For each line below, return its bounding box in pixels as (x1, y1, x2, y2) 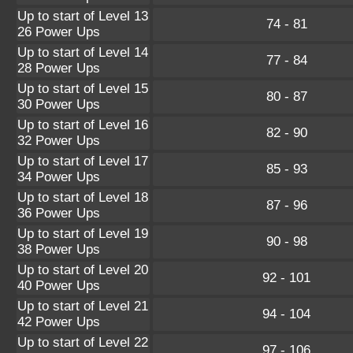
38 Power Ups (17, 241, 100, 257)
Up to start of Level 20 (17, 262, 148, 277)
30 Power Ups (17, 96, 100, 112)
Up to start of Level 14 (17, 44, 148, 60)
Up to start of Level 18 (17, 189, 148, 205)
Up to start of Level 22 (17, 334, 148, 350)
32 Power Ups (17, 132, 100, 148)
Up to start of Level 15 (17, 80, 148, 96)
